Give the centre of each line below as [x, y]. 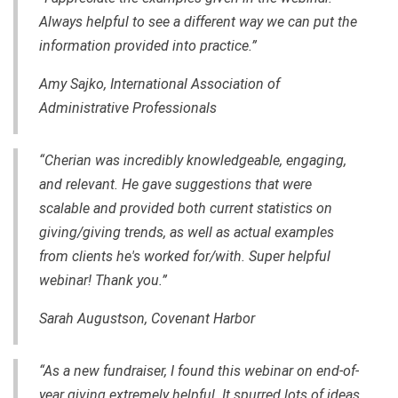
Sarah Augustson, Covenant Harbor [147, 318]
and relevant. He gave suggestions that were [175, 184]
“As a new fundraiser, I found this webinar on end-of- [199, 370]
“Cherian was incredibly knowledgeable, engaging [191, 160]
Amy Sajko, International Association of [159, 84]
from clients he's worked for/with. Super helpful [185, 256]
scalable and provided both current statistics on [186, 208]
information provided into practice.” [148, 45]
